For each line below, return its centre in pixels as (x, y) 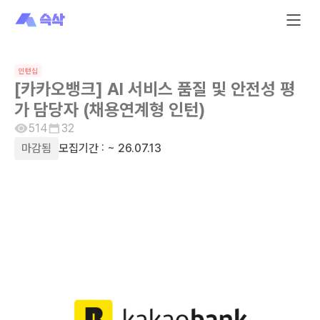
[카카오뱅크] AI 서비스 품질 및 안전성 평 (155, 89)
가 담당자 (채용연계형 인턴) (110, 110)
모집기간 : (81, 148)
